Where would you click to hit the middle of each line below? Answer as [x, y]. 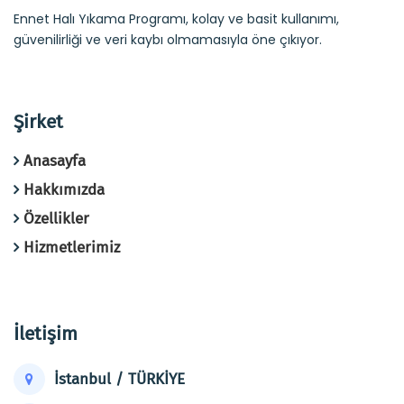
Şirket [38, 122]
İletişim [46, 334]
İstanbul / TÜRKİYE [117, 379]
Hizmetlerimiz [72, 248]
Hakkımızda [64, 190]
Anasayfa [55, 161]
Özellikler [56, 219]
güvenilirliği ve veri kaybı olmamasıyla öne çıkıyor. [168, 40]
